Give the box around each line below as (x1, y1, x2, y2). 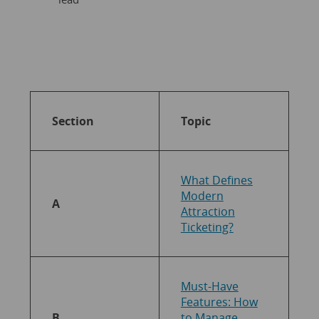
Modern (180, 187, 224, 204)
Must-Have (180, 278, 239, 294)
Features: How (180, 293, 258, 310)
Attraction (180, 203, 235, 219)
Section (51, 113, 94, 129)
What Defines (180, 172, 253, 188)
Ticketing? (180, 219, 234, 235)
